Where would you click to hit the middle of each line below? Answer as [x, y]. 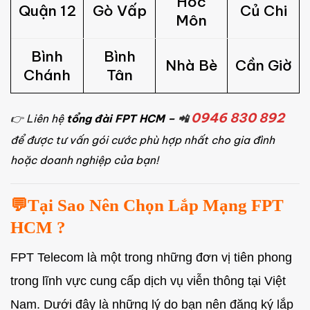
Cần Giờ [263, 66]
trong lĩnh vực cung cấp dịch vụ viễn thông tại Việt [148, 281]
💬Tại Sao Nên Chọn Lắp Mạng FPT [147, 205]
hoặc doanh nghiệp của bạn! [84, 161]
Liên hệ [46, 119]
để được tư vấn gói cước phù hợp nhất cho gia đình [143, 140]
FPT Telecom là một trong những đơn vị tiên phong [151, 258]
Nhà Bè [191, 66]
